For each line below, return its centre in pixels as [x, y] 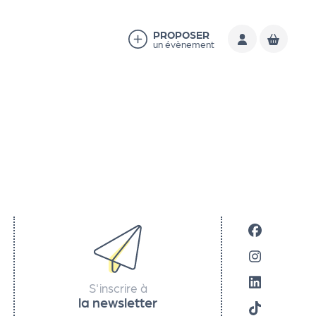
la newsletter [118, 302]
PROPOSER [181, 34]
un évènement [183, 43]
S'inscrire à [118, 288]
